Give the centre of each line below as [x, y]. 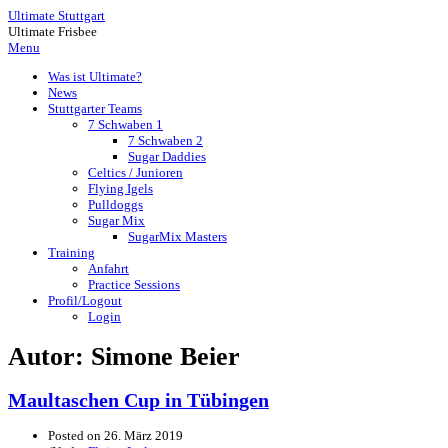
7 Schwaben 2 [165, 140]
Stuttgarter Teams [95, 108]
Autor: [49, 357]
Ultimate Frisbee [52, 31]
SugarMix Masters [177, 236]
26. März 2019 [143, 435]
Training [71, 252]
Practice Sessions [134, 284]
